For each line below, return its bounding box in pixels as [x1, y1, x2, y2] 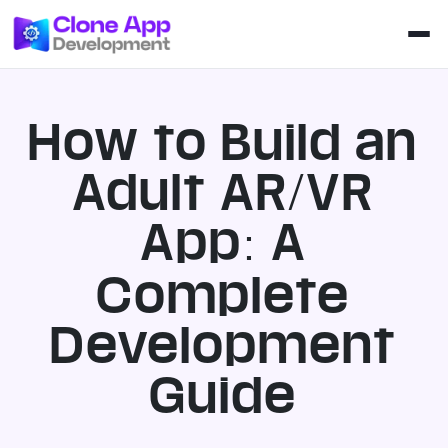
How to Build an [29, 117, 419, 167]
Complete [97, 270, 351, 320]
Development [50, 320, 398, 370]
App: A [140, 217, 308, 267]
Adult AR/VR [73, 167, 375, 217]
